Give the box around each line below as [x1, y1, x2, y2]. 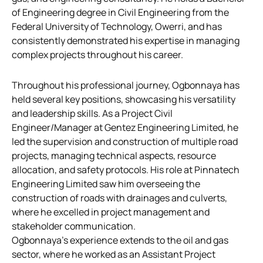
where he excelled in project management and [12, 205, 210, 218]
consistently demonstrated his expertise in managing [12, 33, 240, 47]
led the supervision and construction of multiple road [12, 134, 238, 148]
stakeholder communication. [12, 219, 136, 232]
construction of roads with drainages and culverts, [12, 191, 227, 204]
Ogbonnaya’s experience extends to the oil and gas [12, 233, 228, 247]
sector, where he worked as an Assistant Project [12, 247, 215, 261]
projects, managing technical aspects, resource [12, 149, 216, 162]
